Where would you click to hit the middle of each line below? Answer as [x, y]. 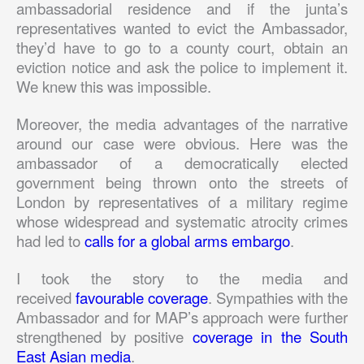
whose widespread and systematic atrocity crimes [182, 221]
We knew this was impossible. [116, 86]
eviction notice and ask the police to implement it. [182, 66]
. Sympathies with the [278, 297]
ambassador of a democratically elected [182, 162]
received [46, 297]
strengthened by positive [104, 336]
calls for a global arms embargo [187, 240]
